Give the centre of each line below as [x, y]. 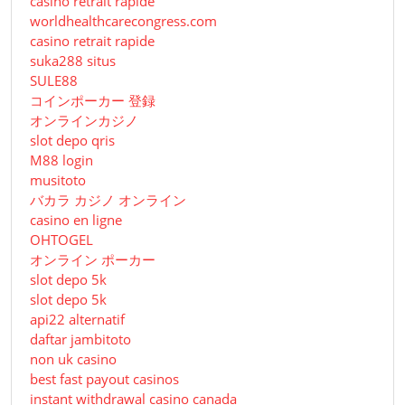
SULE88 [54, 81]
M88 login [61, 160]
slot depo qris [72, 141]
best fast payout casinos [104, 379]
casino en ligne [76, 220]
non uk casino [73, 359]
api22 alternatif [77, 320]
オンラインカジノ [84, 121]
